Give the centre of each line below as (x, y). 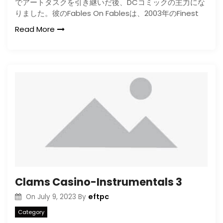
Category (31, 212)
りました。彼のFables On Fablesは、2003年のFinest (107, 13)
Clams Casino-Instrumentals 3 (99, 182)
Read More (35, 29)
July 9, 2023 (56, 197)
